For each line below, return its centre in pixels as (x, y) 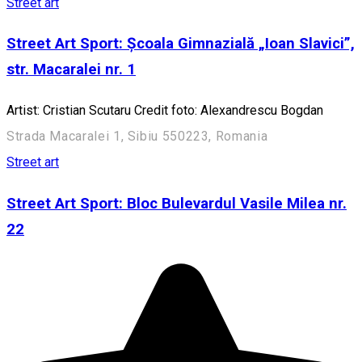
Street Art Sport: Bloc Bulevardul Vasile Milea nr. (177, 203)
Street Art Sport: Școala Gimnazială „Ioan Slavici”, (181, 44)
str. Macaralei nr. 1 (71, 70)
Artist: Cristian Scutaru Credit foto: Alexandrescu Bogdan (165, 110)
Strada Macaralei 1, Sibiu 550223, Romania (137, 136)
